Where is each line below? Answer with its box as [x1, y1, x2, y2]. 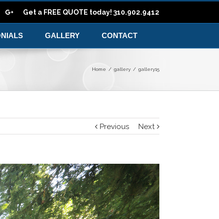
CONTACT [102, 31, 137, 40]
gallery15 [138, 66, 159, 72]
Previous [100, 122, 129, 131]
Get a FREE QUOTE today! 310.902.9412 [23, 8, 159, 16]
